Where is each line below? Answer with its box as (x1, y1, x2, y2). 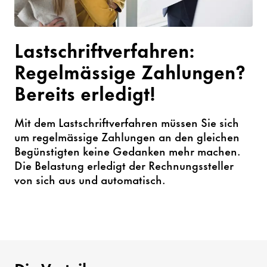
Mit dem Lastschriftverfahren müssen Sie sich (14, 113, 240, 131)
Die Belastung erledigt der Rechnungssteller (14, 156, 234, 173)
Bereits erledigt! (14, 77, 156, 107)
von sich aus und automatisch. (14, 170, 166, 188)
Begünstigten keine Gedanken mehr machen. (14, 141, 241, 159)
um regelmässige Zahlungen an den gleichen (14, 127, 240, 145)
